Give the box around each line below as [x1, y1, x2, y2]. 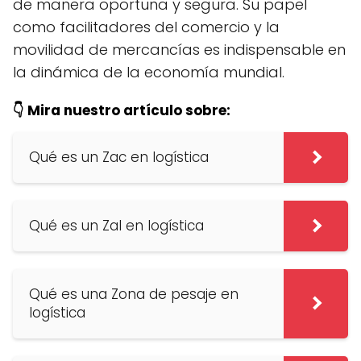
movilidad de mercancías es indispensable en [13, 39, 346, 60]
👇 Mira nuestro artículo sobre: [13, 100, 230, 120]
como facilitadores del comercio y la [13, 16, 280, 37]
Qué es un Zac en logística [29, 147, 209, 167]
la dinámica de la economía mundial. [13, 61, 284, 82]
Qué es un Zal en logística [29, 215, 204, 235]
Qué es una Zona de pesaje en [29, 284, 239, 304]
